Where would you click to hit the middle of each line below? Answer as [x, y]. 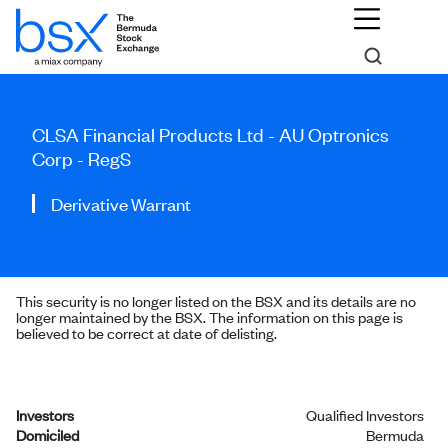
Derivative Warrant [121, 203]
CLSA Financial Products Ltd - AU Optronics [210, 133]
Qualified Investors [365, 414]
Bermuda [395, 434]
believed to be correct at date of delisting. [146, 332]
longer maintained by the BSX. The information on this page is [209, 316]
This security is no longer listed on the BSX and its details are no [216, 300]
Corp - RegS [81, 157]
